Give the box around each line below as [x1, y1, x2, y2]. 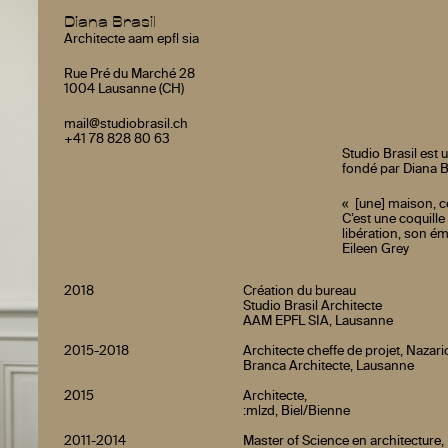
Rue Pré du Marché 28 [64, 66, 196, 82]
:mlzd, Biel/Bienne [243, 403, 351, 419]
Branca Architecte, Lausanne [243, 358, 415, 374]
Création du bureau [243, 283, 357, 299]
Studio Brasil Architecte [243, 298, 383, 314]
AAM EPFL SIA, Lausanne [243, 313, 394, 329]
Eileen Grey [341, 241, 409, 257]
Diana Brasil [64, 13, 157, 32]
